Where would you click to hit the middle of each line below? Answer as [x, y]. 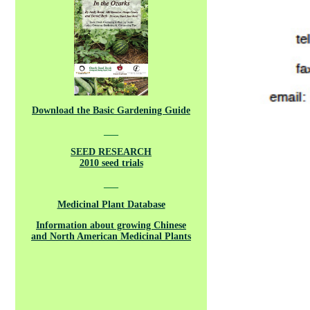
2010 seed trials [111, 163]
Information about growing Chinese [111, 225]
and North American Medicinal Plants [111, 236]
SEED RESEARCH [111, 152]
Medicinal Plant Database [111, 204]
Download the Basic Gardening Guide [111, 110]
